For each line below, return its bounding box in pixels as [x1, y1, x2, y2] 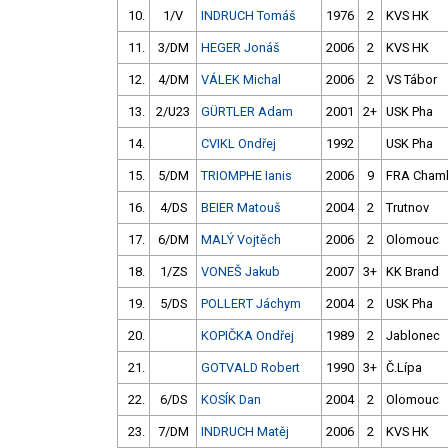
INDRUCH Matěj [201, 424, 289, 440]
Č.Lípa [386, 360, 422, 376]
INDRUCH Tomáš [201, 8, 296, 24]
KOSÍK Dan [201, 392, 261, 408]
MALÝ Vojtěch [201, 232, 281, 248]
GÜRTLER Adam [201, 104, 293, 120]
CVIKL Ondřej [201, 136, 276, 152]
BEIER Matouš [201, 200, 281, 216]
